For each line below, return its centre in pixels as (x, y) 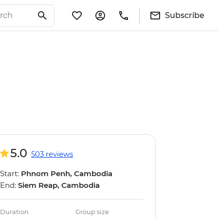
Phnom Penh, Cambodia (67, 173)
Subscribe (185, 15)
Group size (92, 212)
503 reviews (52, 154)
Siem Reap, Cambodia (59, 185)
